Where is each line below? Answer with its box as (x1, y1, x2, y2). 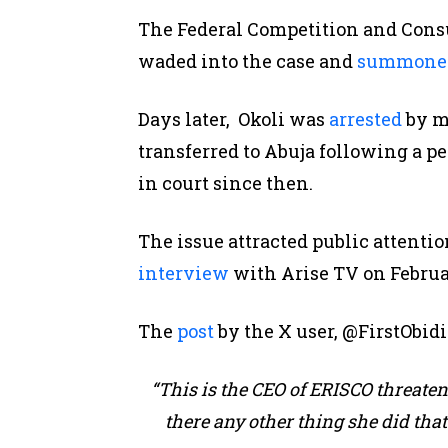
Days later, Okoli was (138, 106, 329, 131)
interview (138, 260, 229, 285)
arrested (329, 106, 402, 131)
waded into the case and (138, 48, 357, 73)
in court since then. (138, 170, 313, 195)
